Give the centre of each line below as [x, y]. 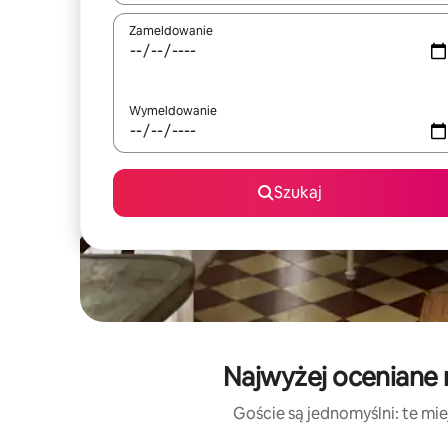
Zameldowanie [171, 31]
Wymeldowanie [173, 111]
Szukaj [298, 192]
